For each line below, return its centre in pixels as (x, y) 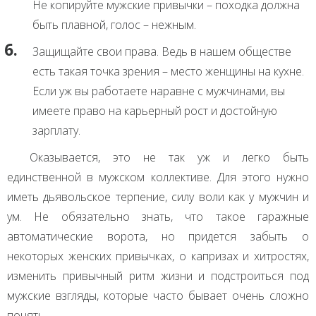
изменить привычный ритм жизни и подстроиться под (158, 275)
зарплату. (56, 130)
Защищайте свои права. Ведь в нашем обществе (162, 51)
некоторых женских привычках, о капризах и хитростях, (158, 256)
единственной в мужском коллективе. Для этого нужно (158, 177)
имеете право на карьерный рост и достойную (155, 110)
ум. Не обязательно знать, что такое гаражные (158, 216)
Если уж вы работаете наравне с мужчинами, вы (159, 91)
